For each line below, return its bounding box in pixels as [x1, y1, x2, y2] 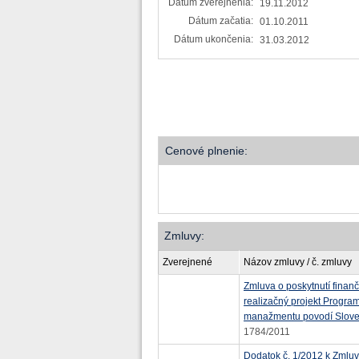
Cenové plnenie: [165, 144, 248, 157]
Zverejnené [163, 256, 212, 268]
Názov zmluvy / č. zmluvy [244, 256, 352, 268]
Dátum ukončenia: [174, 34, 253, 45]
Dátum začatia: [188, 15, 253, 26]
